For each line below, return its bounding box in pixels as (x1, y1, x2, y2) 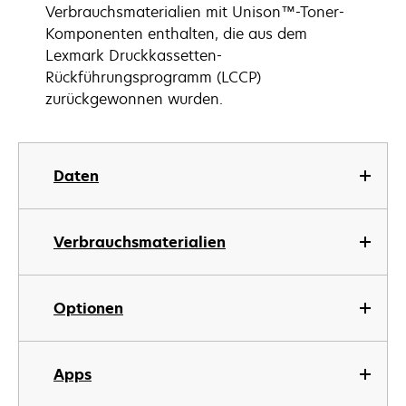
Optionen (53, 298, 123, 318)
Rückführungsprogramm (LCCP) (45, 67, 261, 87)
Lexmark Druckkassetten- (45, 45, 222, 65)
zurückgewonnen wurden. (45, 89, 223, 109)
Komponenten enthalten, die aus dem (45, 24, 307, 43)
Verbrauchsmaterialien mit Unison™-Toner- (45, 2, 344, 22)
